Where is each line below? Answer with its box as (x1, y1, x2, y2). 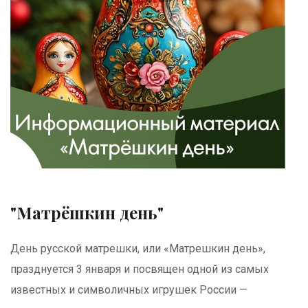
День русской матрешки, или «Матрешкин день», (10, 242, 265, 255)
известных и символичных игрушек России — (10, 283, 247, 296)
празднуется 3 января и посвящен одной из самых (10, 263, 269, 276)
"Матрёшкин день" (10, 201, 164, 223)
